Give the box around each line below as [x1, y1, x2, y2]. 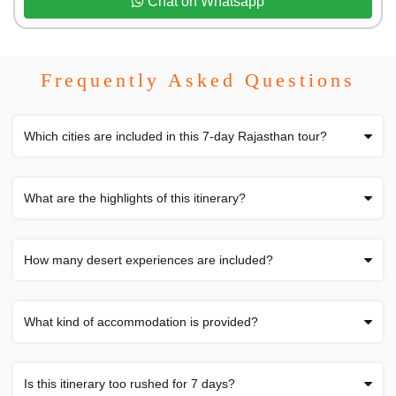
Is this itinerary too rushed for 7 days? [24, 376, 235, 391]
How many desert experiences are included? [24, 252, 273, 267]
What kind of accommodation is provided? [24, 314, 258, 329]
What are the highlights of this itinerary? [24, 190, 246, 205]
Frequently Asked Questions [41, 68, 355, 91]
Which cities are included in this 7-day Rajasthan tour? [24, 128, 327, 143]
